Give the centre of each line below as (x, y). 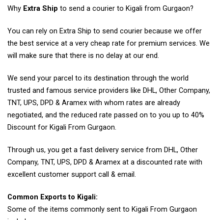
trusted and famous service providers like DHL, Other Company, (109, 90)
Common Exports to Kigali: (53, 197)
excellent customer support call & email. (72, 174)
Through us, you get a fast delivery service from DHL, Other (103, 150)
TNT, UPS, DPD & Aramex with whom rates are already (94, 103)
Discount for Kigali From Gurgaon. (62, 127)
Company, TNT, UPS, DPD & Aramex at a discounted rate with (105, 162)
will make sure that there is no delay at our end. (83, 55)
